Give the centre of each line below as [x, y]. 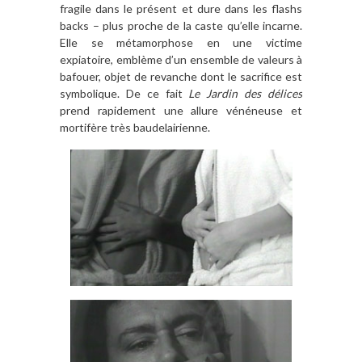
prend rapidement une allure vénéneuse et [181, 110]
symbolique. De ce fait [124, 93]
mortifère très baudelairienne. [135, 127]
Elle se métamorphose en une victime [181, 42]
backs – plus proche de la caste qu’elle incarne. [181, 25]
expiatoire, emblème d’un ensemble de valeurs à [181, 59]
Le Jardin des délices [246, 93]
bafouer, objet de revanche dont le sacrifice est [181, 76]
